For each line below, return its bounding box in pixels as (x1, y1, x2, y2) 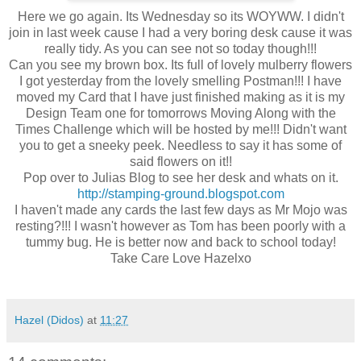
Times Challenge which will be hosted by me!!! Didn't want (15, 122, 346, 136)
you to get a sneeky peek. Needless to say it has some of (19, 138, 342, 152)
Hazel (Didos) (15, 313, 84, 326)
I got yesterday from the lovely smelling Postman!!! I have (19, 73, 342, 88)
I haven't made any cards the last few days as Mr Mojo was (14, 202, 347, 217)
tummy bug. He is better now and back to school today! (25, 234, 336, 249)
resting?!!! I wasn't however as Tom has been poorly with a (15, 218, 346, 233)
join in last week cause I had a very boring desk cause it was (9, 25, 352, 39)
